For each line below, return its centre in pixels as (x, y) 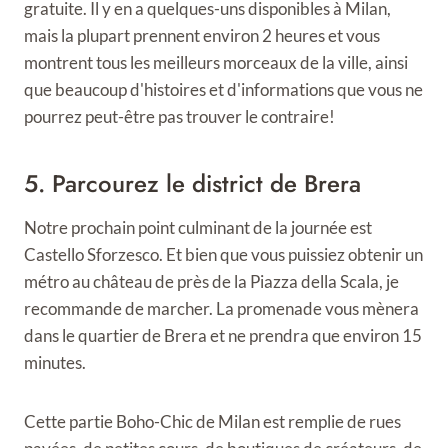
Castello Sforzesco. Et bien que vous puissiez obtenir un (223, 254)
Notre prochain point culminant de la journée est (198, 227)
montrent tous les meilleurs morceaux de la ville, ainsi (216, 62)
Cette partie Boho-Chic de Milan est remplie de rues (212, 421)
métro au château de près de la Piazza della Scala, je (211, 281)
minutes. (55, 362)
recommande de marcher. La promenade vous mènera (221, 308)
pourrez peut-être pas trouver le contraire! (179, 116)
